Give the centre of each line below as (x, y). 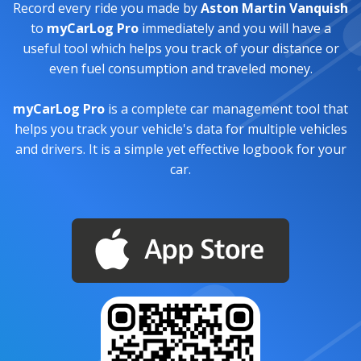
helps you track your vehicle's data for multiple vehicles (180, 129)
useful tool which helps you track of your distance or (180, 49)
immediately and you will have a (234, 29)
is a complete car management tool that (226, 109)
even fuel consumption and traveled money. (180, 69)
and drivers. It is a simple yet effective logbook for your (180, 149)
